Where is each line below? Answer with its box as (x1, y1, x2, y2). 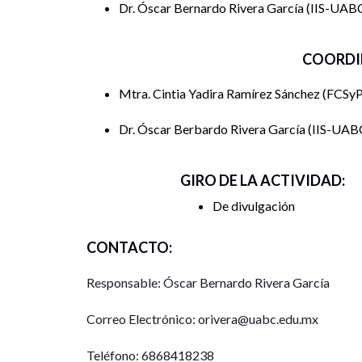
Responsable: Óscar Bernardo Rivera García (86, 274, 330, 290)
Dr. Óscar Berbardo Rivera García (119, 120, 308, 137)
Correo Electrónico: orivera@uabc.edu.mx (86, 310, 318, 326)
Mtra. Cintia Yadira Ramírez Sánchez (119, 85, 322, 101)
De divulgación (213, 197, 295, 213)
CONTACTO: (86, 238, 172, 256)
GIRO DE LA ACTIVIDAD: (180, 170, 345, 189)
